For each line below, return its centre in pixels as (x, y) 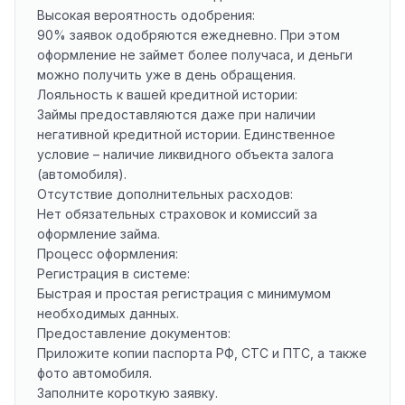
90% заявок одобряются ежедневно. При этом (188, 34)
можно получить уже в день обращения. (166, 74)
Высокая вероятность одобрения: (146, 14)
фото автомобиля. (94, 372)
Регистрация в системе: (113, 273)
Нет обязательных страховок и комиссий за (177, 213)
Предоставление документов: (134, 333)
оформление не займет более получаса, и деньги (195, 54)
